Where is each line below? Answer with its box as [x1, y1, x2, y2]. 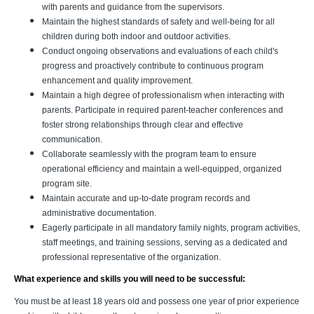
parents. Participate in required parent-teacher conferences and [42, 105, 283, 115]
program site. [42, 179, 92, 189]
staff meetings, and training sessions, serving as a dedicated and [42, 238, 287, 247]
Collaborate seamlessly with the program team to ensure [42, 149, 257, 159]
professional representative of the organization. [42, 252, 221, 262]
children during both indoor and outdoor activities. [42, 32, 231, 41]
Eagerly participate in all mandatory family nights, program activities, [42, 223, 300, 233]
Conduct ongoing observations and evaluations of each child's [42, 46, 278, 56]
